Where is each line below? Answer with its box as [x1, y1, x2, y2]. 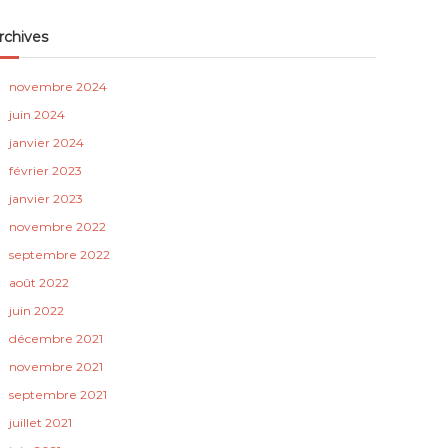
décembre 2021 [9, 331, 104, 346]
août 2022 [9, 275, 70, 290]
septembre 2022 [9, 247, 111, 262]
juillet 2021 [9, 415, 73, 430]
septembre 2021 [9, 387, 108, 402]
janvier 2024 [9, 135, 85, 150]
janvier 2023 [9, 191, 84, 206]
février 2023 [9, 163, 83, 178]
